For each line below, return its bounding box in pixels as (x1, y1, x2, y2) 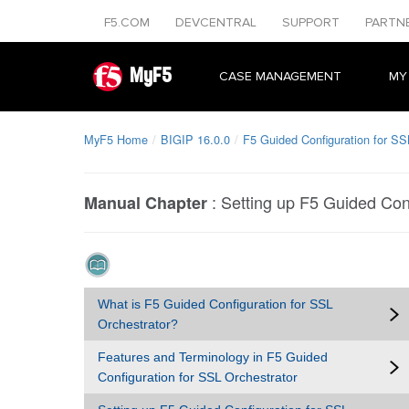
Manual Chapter (84, 191, 207, 215)
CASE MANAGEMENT (219, 68, 341, 84)
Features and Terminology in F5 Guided (98, 350, 328, 364)
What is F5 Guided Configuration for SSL (98, 297, 332, 311)
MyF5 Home (84, 131, 148, 148)
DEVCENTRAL (175, 15, 260, 30)
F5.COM (104, 15, 153, 30)
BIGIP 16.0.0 (161, 131, 230, 148)
